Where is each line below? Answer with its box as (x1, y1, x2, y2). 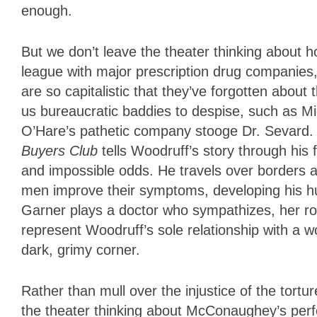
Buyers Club (21, 143, 102, 159)
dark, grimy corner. (21, 242, 140, 258)
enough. (21, 3, 72, 19)
